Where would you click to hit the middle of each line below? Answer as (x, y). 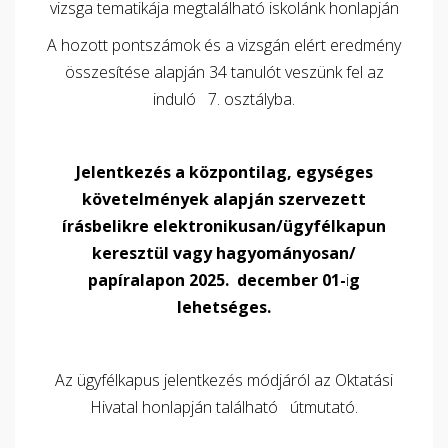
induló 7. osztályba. (224, 99)
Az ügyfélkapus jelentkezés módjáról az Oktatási (224, 380)
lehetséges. (224, 307)
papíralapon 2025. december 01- (217, 280)
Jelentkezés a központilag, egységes (224, 172)
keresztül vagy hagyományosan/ (224, 253)
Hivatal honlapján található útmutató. (224, 407)
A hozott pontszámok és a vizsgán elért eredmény (224, 45)
